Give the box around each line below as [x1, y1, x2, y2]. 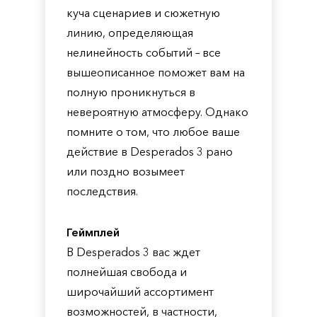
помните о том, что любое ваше [67, 125, 240, 139]
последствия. [67, 184, 138, 198]
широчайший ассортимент [67, 284, 214, 299]
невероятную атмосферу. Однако [67, 105, 248, 119]
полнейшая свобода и [67, 265, 187, 279]
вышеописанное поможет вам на [67, 65, 245, 79]
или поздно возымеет [67, 164, 185, 178]
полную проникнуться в [67, 85, 195, 99]
